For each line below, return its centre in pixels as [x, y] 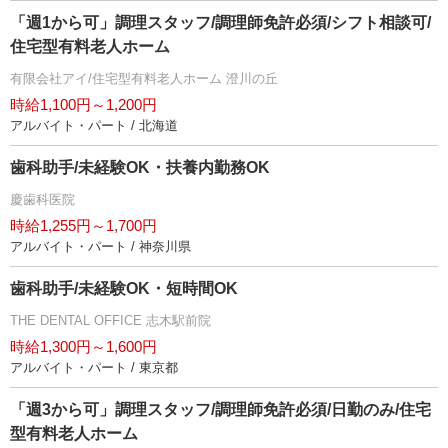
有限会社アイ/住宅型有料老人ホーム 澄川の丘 [144, 79]
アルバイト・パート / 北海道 [94, 126]
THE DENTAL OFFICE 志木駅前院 [110, 321]
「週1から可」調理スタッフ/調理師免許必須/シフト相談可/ [220, 23]
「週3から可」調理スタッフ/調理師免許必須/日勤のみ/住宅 [220, 410]
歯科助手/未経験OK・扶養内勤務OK [140, 168]
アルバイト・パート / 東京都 [94, 368]
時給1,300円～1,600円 [83, 347]
